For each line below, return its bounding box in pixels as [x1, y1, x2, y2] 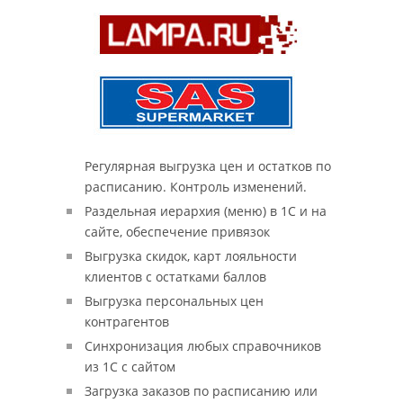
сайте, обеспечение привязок [85, 223, 270, 240]
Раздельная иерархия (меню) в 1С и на [85, 202, 327, 219]
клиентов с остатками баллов [85, 268, 266, 285]
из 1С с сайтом [85, 358, 175, 375]
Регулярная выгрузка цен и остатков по [85, 157, 331, 175]
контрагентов [85, 313, 169, 330]
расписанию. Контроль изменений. [85, 178, 307, 195]
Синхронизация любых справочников [85, 337, 321, 354]
